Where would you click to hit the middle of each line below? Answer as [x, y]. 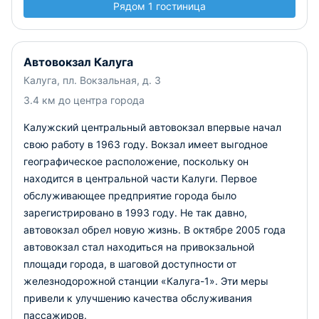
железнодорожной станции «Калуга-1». [122, 281]
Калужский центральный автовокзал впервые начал [152, 127]
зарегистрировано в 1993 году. [102, 213]
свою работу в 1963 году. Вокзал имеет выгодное [146, 144]
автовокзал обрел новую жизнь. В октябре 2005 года [155, 230]
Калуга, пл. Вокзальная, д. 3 [92, 80]
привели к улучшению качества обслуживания [138, 298]
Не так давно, [214, 213]
